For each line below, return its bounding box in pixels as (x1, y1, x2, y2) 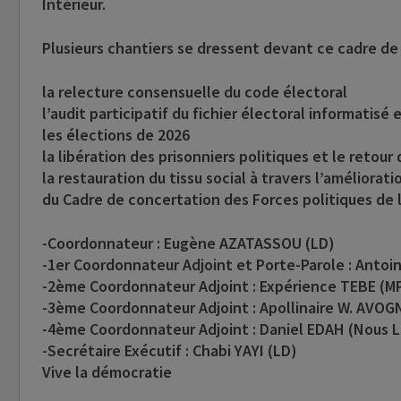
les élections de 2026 (42, 124, 190, 146)
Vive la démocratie (42, 362, 172, 383)
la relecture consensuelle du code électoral (42, 81, 347, 103)
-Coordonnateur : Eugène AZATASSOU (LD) (42, 233, 335, 254)
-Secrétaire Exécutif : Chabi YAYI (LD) (42, 340, 297, 362)
